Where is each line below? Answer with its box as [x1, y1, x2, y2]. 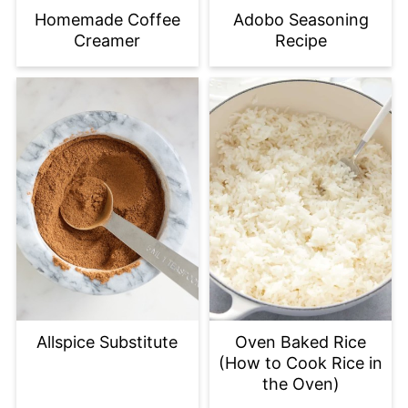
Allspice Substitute [36, 331, 178, 352]
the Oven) [261, 373, 340, 393]
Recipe [274, 30, 327, 50]
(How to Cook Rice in [219, 352, 383, 372]
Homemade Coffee [34, 9, 180, 29]
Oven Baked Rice [235, 331, 367, 352]
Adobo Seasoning [232, 9, 369, 29]
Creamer [74, 30, 141, 50]
